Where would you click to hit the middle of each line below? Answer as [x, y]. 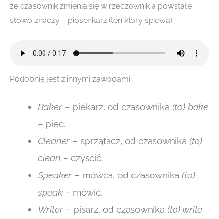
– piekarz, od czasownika [116, 107]
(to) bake [189, 107]
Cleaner [54, 141]
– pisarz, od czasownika [115, 209]
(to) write [185, 209]
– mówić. [83, 192]
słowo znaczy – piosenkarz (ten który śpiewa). [92, 21]
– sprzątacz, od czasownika [130, 141]
